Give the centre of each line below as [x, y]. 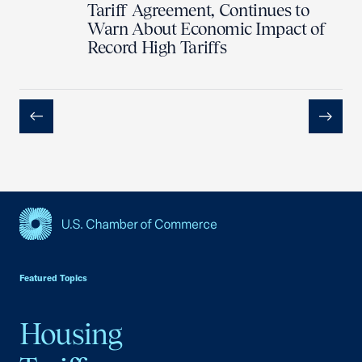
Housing [71, 334]
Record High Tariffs [157, 47]
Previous [48, 134]
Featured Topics [53, 278]
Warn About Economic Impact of [207, 29]
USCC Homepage [71, 249]
